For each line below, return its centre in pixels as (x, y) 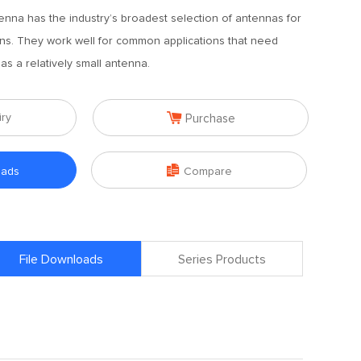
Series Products (222, 259)
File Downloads (61, 259)
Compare (207, 172)
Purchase (210, 119)
